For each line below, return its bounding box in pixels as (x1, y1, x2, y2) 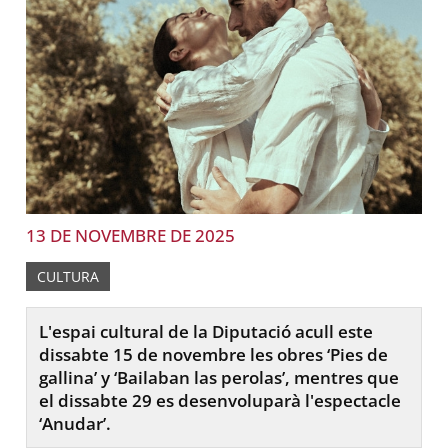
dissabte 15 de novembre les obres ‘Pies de (39, 342, 389, 366)
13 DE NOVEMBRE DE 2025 (26, 223, 236, 247)
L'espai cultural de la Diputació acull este (39, 319, 374, 343)
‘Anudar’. (39, 411, 112, 435)
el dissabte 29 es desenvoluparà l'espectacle (39, 388, 402, 412)
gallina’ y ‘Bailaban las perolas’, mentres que (39, 365, 400, 389)
